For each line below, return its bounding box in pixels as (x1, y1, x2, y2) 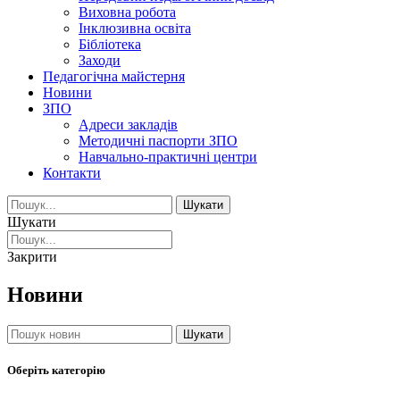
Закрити (7, 249, 57, 264)
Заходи (79, 53, 121, 68)
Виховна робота (79, 4, 176, 20)
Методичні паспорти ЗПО (79, 133, 237, 148)
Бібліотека (79, 37, 141, 52)
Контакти (43, 165, 101, 180)
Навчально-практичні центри (79, 149, 257, 164)
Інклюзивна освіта (79, 21, 191, 36)
